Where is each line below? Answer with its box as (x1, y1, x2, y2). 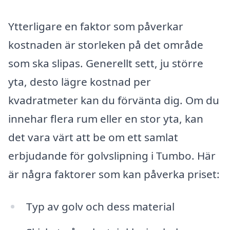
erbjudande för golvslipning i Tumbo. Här (8, 148, 216, 163)
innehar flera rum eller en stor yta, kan (8, 111, 203, 126)
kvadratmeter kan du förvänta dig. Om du (8, 92, 219, 107)
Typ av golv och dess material (26, 199, 175, 214)
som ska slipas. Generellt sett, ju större (8, 55, 203, 70)
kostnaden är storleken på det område (8, 37, 203, 52)
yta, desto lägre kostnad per (8, 74, 151, 89)
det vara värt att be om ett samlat (8, 129, 178, 144)
